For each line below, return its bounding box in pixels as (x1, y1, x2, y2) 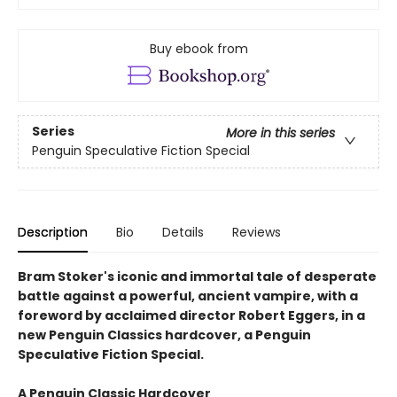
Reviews (232, 222, 281, 241)
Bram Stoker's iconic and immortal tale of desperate (18, 267, 377, 285)
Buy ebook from (149, 39, 248, 58)
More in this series (226, 124, 335, 143)
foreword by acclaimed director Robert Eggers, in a (18, 306, 365, 324)
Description (18, 222, 88, 241)
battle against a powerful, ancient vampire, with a (18, 286, 358, 305)
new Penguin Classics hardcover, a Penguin (18, 325, 311, 344)
